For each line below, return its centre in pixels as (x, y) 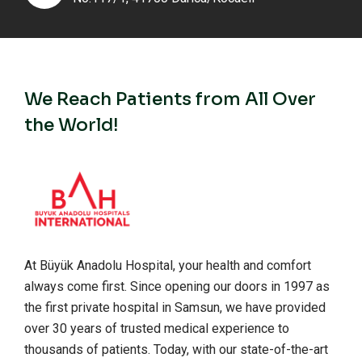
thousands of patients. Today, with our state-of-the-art (176, 349)
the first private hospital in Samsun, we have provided (175, 307)
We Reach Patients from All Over (170, 99)
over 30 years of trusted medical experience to (157, 328)
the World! (72, 125)
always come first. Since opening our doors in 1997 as (177, 286)
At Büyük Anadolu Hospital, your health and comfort (168, 265)
